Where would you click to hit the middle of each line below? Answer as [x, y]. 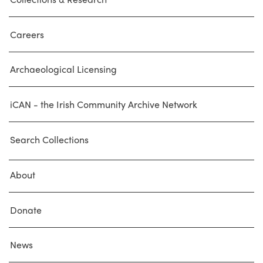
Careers [27, 34]
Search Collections [50, 140]
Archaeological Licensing [64, 69]
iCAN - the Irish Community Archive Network [104, 104]
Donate [26, 210]
